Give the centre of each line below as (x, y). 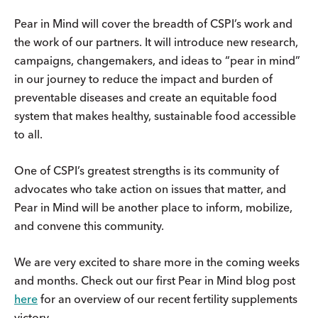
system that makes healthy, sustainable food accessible (155, 115)
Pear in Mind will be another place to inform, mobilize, (153, 207)
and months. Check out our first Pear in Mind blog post (155, 280)
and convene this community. (89, 225)
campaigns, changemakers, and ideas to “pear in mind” (157, 60)
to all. (28, 134)
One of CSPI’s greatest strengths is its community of (147, 170)
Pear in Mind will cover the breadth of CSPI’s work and (153, 23)
